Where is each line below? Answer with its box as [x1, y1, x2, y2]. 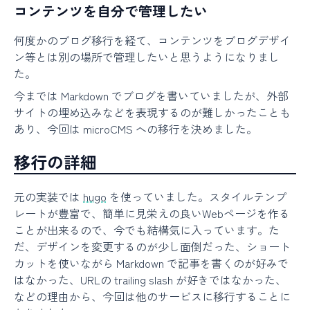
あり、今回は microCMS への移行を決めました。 [14, 120, 257, 137]
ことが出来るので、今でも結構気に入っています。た [14, 221, 280, 238]
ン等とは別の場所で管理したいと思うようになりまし [14, 48, 280, 65]
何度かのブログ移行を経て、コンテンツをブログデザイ [14, 32, 291, 48]
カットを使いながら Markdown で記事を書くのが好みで [14, 255, 289, 271]
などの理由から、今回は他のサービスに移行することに [14, 288, 291, 304]
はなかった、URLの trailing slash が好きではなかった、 [14, 271, 286, 288]
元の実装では [14, 188, 83, 205]
